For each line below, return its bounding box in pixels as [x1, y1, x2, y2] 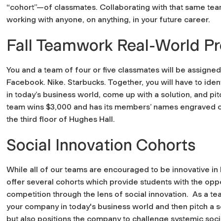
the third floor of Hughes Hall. [6, 114, 115, 124]
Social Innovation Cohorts [6, 135, 196, 154]
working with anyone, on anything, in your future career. [6, 14, 210, 24]
